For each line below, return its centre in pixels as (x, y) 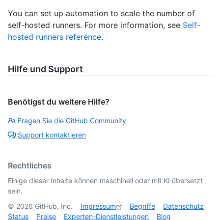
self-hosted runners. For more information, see (95, 25)
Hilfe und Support (45, 69)
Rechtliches (30, 166)
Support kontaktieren (52, 135)
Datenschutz (183, 206)
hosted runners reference (55, 37)
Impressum (98, 206)
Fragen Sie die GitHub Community (72, 121)
